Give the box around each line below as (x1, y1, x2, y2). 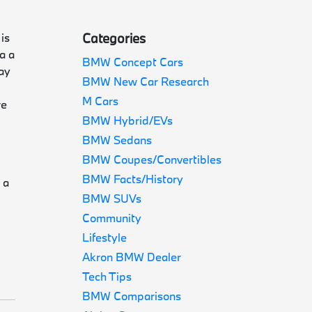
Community (82, 210, 142, 225)
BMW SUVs (82, 191, 142, 205)
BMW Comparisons (82, 288, 182, 303)
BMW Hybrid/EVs (82, 113, 173, 127)
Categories (82, 30, 146, 47)
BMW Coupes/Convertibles (82, 152, 222, 166)
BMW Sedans (82, 132, 153, 147)
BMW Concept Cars (82, 54, 184, 69)
